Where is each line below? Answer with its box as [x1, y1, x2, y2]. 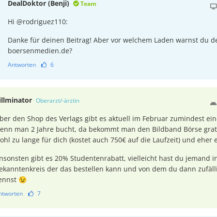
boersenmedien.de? [8, 46, 72, 55]
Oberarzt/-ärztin [36, 96, 80, 105]
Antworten [8, 60, 36, 69]
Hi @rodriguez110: [8, 16, 68, 26]
